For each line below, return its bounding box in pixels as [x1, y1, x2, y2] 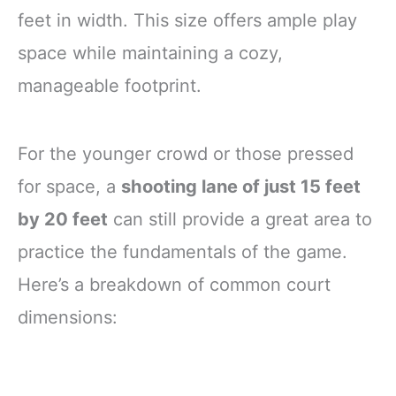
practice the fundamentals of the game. [18, 240, 347, 263]
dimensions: [18, 306, 118, 328]
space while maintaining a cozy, [18, 42, 283, 64]
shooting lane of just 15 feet [121, 175, 361, 197]
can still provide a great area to [108, 208, 372, 230]
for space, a [18, 175, 121, 197]
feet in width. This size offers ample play [18, 9, 357, 31]
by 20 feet [18, 208, 108, 230]
